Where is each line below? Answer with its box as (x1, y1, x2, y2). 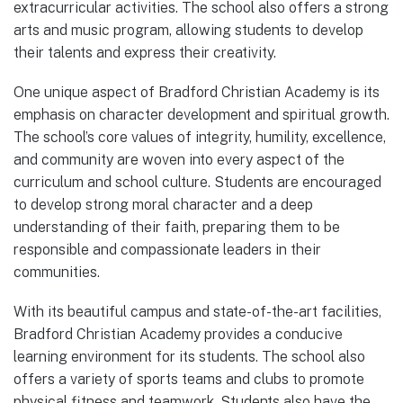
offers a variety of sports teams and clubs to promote (13, 371, 364, 389)
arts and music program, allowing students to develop (13, 21, 363, 39)
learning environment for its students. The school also (13, 348, 365, 366)
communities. (13, 263, 100, 281)
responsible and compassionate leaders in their (13, 240, 321, 258)
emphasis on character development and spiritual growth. (13, 105, 390, 123)
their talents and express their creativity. (13, 43, 276, 61)
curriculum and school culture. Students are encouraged (13, 173, 381, 191)
